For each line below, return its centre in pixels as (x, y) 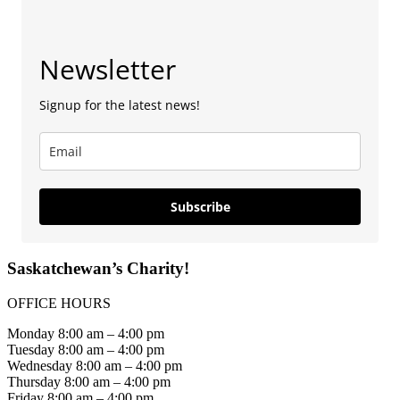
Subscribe (200, 206)
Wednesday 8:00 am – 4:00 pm (95, 366)
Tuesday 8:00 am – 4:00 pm (86, 350)
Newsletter (108, 69)
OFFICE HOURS (59, 303)
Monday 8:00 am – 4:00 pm (86, 333)
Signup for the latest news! (120, 104)
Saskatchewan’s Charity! (98, 269)
